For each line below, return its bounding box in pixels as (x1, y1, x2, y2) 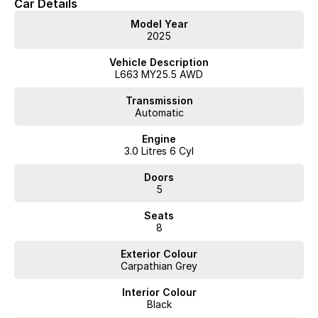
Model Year (130, 18, 188, 31)
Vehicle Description (109, 56, 209, 69)
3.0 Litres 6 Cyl (124, 145, 194, 158)
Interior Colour (121, 286, 197, 299)
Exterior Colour (121, 248, 197, 261)
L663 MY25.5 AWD (115, 68, 203, 81)
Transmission (125, 94, 193, 107)
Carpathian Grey (121, 260, 197, 273)
